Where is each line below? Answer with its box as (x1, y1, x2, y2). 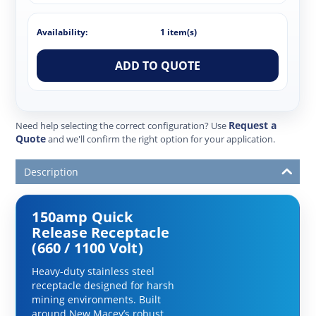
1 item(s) (160, 25, 197, 38)
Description (24, 164, 79, 178)
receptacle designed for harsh (32, 278, 175, 292)
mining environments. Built (32, 292, 162, 306)
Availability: (37, 25, 88, 38)
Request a (229, 118, 277, 132)
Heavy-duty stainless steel (32, 264, 155, 278)
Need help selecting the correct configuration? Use (16, 119, 229, 132)
